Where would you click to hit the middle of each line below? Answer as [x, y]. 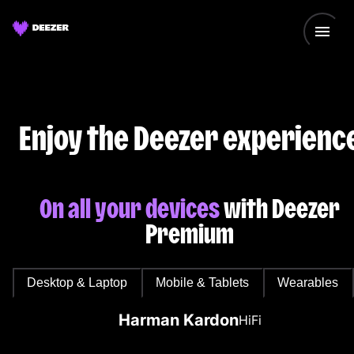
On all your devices [130, 209]
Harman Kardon [178, 320]
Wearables [308, 282]
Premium [190, 234]
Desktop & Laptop [77, 282]
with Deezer [280, 209]
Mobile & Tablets [202, 282]
